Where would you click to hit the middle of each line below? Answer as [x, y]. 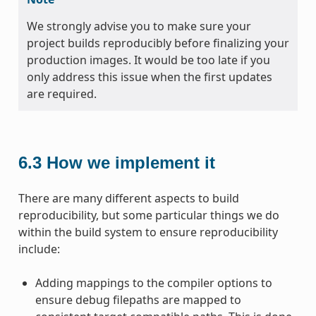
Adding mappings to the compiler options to [153, 282]
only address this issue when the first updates [149, 77]
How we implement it [130, 162]
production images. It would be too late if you [148, 60]
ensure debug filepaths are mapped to [138, 299]
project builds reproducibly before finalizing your [158, 43]
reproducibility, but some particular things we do [148, 215]
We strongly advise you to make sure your [139, 26]
